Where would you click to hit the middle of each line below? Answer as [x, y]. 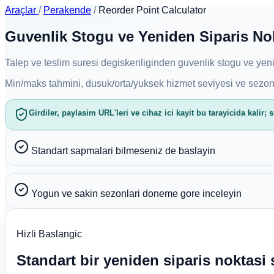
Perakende [67, 10]
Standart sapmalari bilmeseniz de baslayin [124, 150]
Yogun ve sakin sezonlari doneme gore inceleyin [137, 193]
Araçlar [22, 10]
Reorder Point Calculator [152, 10]
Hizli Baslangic [49, 234]
